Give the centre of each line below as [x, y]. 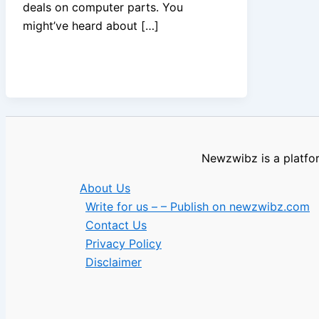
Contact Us [116, 225]
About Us [105, 188]
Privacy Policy [124, 244]
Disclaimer [114, 262]
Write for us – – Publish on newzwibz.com [198, 206]
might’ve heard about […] [91, 25]
